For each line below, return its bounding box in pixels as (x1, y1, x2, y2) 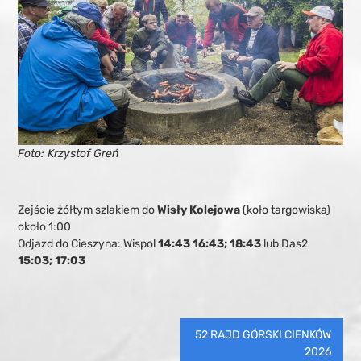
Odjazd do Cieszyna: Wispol (18, 237, 159, 251)
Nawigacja (17, 315, 151, 346)
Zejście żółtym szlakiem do (18, 203, 158, 218)
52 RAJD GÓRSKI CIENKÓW (194, 328, 331, 342)
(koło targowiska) (240, 203, 331, 218)
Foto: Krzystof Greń (18, 147, 119, 161)
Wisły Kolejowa (157, 203, 241, 218)
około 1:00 (18, 220, 72, 234)
